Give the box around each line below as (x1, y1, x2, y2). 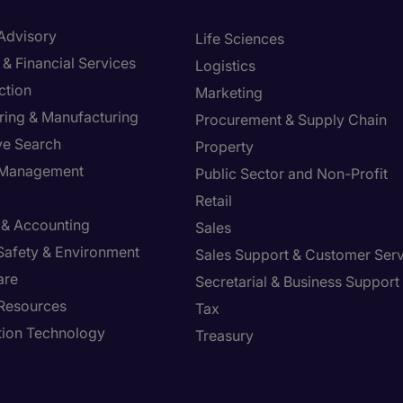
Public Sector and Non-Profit (195, 165, 388, 183)
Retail (195, 192, 232, 210)
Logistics (195, 57, 255, 75)
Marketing (195, 84, 263, 102)
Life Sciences (195, 30, 284, 48)
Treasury (195, 327, 254, 345)
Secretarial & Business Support (195, 273, 399, 291)
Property (195, 138, 254, 156)
